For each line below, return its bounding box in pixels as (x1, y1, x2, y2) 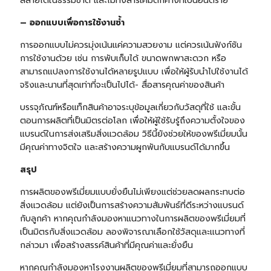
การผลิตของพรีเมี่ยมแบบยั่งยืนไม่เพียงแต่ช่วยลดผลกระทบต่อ (19, 186, 245, 199)
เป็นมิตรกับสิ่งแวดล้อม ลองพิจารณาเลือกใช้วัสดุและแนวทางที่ (19, 226, 245, 239)
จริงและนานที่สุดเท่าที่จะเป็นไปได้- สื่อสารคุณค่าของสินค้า (19, 79, 224, 92)
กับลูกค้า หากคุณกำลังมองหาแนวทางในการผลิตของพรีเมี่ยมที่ (19, 212, 246, 226)
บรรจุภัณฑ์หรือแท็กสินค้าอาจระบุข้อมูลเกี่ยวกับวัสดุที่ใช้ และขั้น (19, 101, 241, 114)
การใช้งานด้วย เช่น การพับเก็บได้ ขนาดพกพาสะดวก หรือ (19, 52, 226, 65)
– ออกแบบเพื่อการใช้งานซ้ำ (19, 16, 125, 30)
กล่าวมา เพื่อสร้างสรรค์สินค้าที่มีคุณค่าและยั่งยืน (19, 239, 193, 252)
